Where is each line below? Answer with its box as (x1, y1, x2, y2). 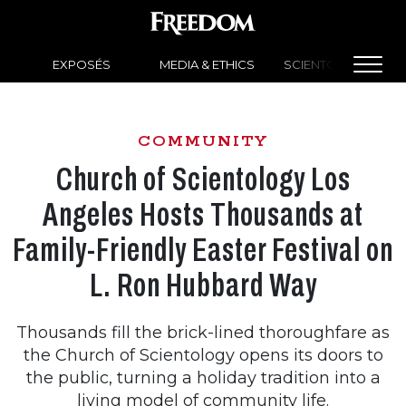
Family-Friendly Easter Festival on (13, 231, 393, 268)
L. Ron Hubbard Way (89, 266, 317, 304)
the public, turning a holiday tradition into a (25, 367, 381, 388)
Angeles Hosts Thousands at (43, 196, 363, 233)
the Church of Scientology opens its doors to (23, 344, 383, 365)
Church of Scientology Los (55, 160, 351, 198)
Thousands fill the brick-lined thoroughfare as (16, 322, 390, 343)
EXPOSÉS (53, 56, 111, 72)
